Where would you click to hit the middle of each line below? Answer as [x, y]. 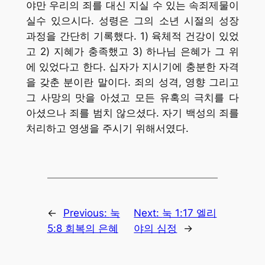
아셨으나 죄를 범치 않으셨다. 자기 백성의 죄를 [132, 113]
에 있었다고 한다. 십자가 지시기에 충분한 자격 [132, 67]
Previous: [86, 213]
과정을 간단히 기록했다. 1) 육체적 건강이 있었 [132, 36]
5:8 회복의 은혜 [83, 229]
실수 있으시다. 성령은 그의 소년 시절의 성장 [132, 21]
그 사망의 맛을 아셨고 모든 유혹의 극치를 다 [132, 98]
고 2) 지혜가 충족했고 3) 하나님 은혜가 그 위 [132, 52]
